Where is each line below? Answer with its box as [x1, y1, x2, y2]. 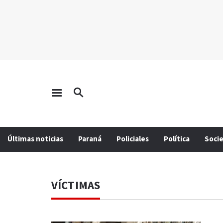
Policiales [116, 134, 149, 144]
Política [164, 134, 190, 144]
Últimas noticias [7, 134, 63, 144]
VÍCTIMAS [51, 178, 101, 193]
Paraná [78, 134, 102, 144]
